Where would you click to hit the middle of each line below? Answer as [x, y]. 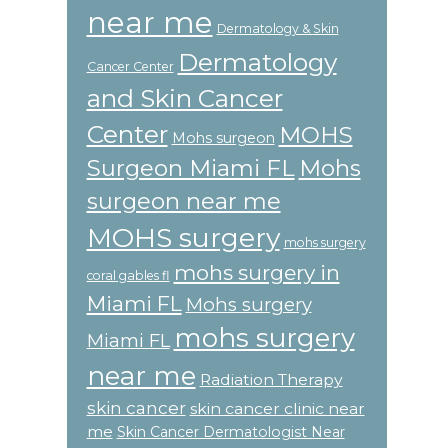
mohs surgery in [256, 272]
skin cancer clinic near [277, 408]
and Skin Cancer [184, 97]
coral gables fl [128, 275]
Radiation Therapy [271, 379]
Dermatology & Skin [277, 28]
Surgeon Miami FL [190, 167]
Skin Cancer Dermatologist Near [230, 431]
